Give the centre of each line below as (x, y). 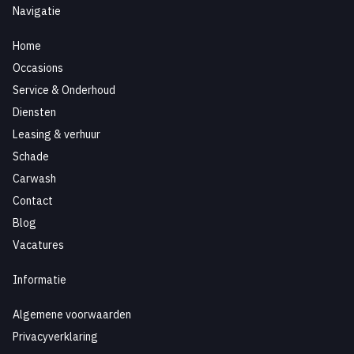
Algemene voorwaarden (72, 314)
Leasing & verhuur (56, 134)
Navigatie (37, 11)
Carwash (34, 179)
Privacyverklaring (55, 337)
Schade (31, 156)
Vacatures (38, 245)
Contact (33, 201)
